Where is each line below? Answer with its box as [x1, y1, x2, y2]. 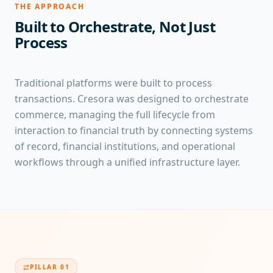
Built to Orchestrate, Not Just [15, 16, 215, 37]
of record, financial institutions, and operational [15, 140, 235, 153]
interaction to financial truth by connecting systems [15, 124, 253, 137]
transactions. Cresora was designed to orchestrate [15, 92, 249, 105]
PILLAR [30, 263, 61, 271]
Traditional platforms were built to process [15, 76, 212, 90]
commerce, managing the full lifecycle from [15, 108, 215, 121]
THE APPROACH [15, 1, 85, 12]
